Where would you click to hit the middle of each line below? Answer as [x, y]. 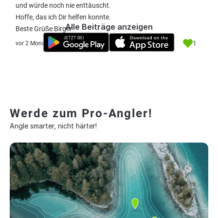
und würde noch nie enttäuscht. [63, 5]
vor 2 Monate [33, 43]
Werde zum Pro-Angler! [81, 113]
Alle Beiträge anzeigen [109, 27]
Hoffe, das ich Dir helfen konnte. [63, 17]
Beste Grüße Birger [44, 29]
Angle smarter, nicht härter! [53, 126]
